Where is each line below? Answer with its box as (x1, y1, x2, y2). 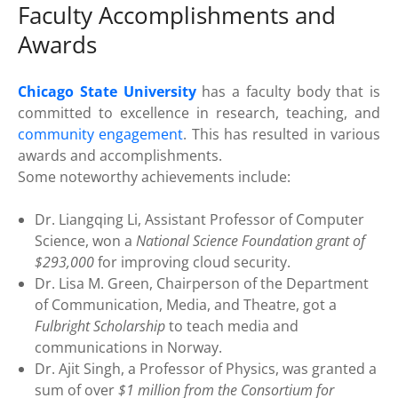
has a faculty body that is (195, 82, 380, 102)
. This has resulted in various (183, 124, 381, 145)
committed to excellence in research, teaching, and (18, 103, 380, 123)
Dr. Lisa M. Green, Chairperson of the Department (35, 274, 370, 294)
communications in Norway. (35, 338, 223, 358)
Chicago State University (18, 82, 196, 102)
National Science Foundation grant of (136, 231, 366, 251)
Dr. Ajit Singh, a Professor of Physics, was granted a (35, 359, 378, 379)
